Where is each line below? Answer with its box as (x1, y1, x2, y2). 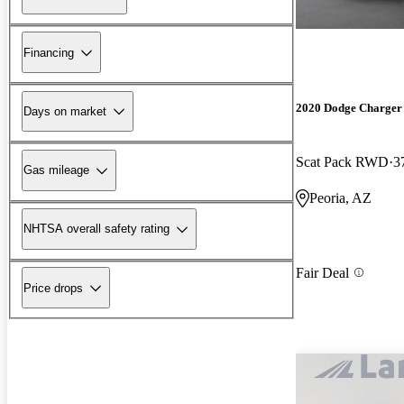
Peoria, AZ (309, 189, 372, 206)
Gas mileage (23, 163, 89, 178)
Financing (23, 45, 74, 60)
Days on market (23, 104, 106, 118)
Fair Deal (296, 264, 349, 280)
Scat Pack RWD (296, 153, 389, 170)
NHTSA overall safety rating (23, 222, 170, 236)
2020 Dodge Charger (296, 101, 402, 115)
